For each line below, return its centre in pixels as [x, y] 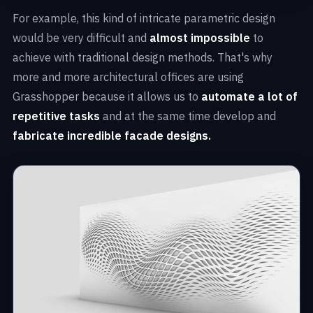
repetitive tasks [56, 116]
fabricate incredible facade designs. [112, 136]
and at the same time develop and [188, 116]
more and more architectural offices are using [128, 77]
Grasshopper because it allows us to [107, 97]
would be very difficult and [81, 38]
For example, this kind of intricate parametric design [144, 19]
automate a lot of [249, 97]
